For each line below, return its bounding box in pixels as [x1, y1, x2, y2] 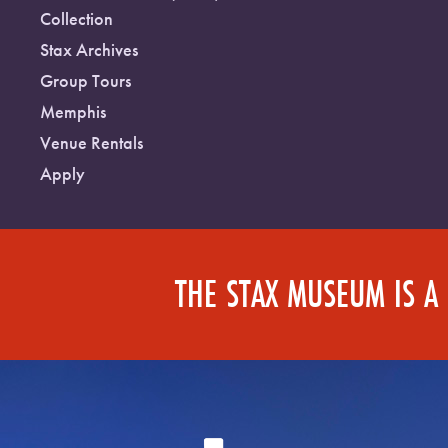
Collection [40, 6, 113, 30]
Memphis [40, 99, 106, 123]
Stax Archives [40, 37, 138, 61]
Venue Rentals [40, 130, 143, 154]
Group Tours [40, 68, 131, 92]
